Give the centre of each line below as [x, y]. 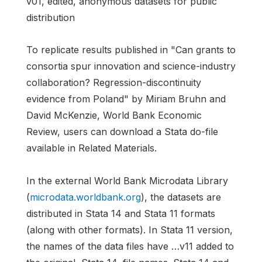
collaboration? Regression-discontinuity [114, 83]
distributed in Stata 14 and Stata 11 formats [121, 213]
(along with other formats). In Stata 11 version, [130, 230]
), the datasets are [181, 197]
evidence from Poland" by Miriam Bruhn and [126, 99]
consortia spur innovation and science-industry [131, 66]
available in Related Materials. [92, 148]
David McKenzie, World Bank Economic [114, 116]
